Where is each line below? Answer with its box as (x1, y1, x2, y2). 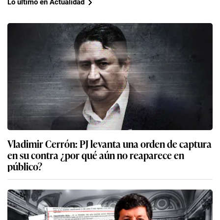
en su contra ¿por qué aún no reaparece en (7, 147, 184, 162)
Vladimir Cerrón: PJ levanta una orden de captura (7, 136, 212, 151)
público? (7, 158, 42, 173)
